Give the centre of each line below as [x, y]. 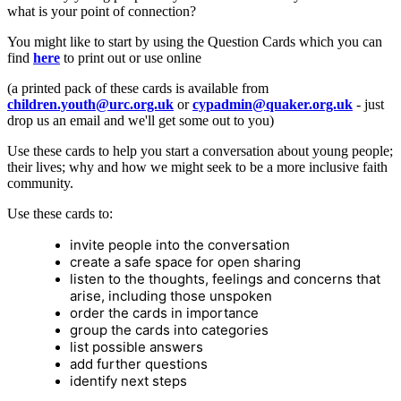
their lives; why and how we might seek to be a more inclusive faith [197, 166]
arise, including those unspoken [171, 295]
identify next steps [128, 380]
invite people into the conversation [180, 244]
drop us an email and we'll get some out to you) [142, 120]
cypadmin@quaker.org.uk [273, 104]
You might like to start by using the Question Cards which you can [195, 41]
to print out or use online [131, 57]
